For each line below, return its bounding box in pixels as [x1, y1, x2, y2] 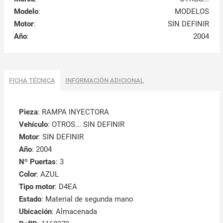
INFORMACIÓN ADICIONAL [65, 77, 144, 85]
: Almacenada [51, 207, 97, 217]
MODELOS [175, 7, 210, 16]
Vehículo [18, 120, 48, 129]
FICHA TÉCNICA [8, 77, 55, 85]
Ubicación [18, 207, 52, 217]
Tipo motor [18, 182, 55, 192]
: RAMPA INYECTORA [37, 108, 109, 117]
